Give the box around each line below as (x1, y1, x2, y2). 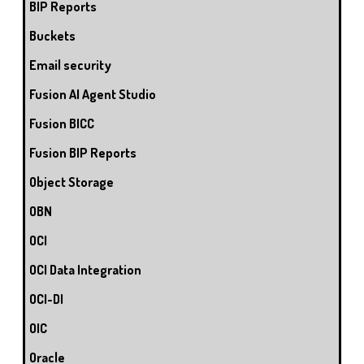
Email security (29, 57, 111, 74)
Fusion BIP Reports (29, 145, 136, 162)
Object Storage (29, 174, 114, 191)
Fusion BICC (29, 115, 94, 132)
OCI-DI (29, 291, 63, 308)
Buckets (29, 28, 76, 45)
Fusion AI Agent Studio (29, 86, 156, 103)
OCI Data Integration (29, 262, 141, 279)
